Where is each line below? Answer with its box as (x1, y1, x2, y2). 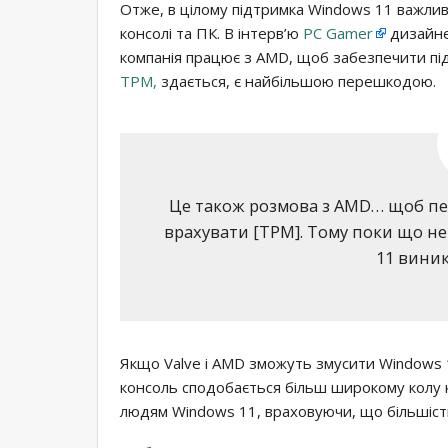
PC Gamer (303, 22, 373, 43)
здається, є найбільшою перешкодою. (157, 70, 436, 91)
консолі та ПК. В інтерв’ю (120, 22, 303, 43)
